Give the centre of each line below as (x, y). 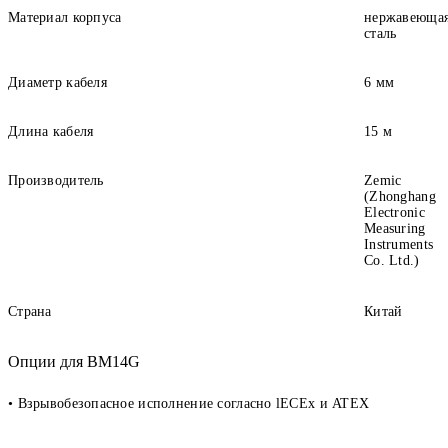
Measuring (395, 228)
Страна (30, 311)
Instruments (399, 244)
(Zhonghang (400, 196)
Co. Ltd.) (392, 260)
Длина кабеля (51, 131)
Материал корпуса (65, 17)
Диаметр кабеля (57, 82)
